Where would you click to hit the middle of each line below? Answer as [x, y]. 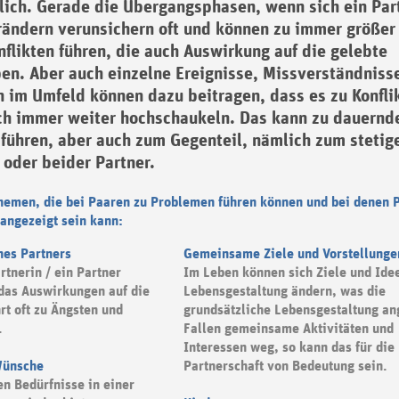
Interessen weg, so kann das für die [289, 348]
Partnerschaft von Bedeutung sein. [285, 366]
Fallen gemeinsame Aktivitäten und [288, 329]
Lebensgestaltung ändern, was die [284, 292]
